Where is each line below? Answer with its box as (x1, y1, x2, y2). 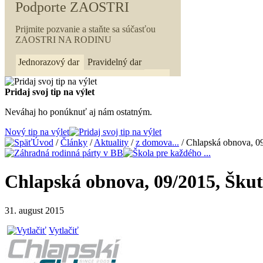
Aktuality (94, 137, 129, 147)
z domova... (136, 137, 179, 147)
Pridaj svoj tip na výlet (5, 87, 95, 97)
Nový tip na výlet (5, 127, 69, 137)
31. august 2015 (5, 205, 64, 215)
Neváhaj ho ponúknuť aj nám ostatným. (5, 107, 152, 117)
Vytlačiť (49, 225, 79, 235)
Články (60, 137, 87, 147)
